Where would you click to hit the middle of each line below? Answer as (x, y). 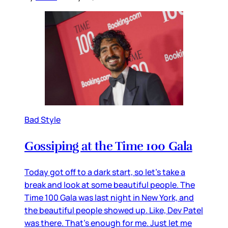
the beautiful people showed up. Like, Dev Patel (114, 210)
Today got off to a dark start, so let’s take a (105, 172)
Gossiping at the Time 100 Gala (108, 146)
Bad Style (42, 119)
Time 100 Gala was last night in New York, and (109, 197)
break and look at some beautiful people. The (110, 184)
